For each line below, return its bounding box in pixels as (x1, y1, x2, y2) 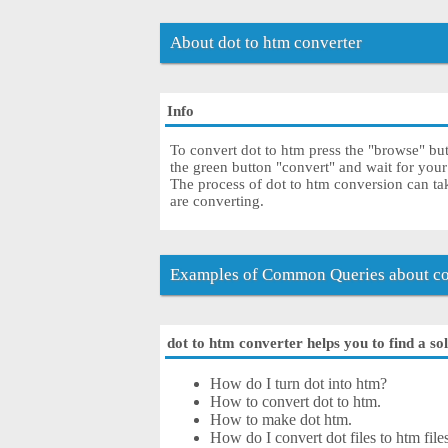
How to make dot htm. (210, 411, 353, 429)
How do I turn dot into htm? (210, 375, 388, 393)
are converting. (170, 193, 265, 210)
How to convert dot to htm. (210, 393, 382, 411)
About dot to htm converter (170, 33, 363, 53)
